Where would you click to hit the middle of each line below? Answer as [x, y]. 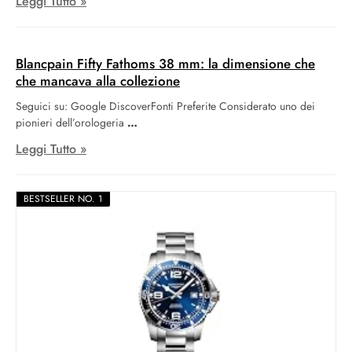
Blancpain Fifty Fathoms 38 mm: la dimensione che [165, 64]
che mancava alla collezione [98, 81]
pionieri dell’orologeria [70, 123]
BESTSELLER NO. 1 [63, 199]
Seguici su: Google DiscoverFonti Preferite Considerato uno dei [165, 106]
